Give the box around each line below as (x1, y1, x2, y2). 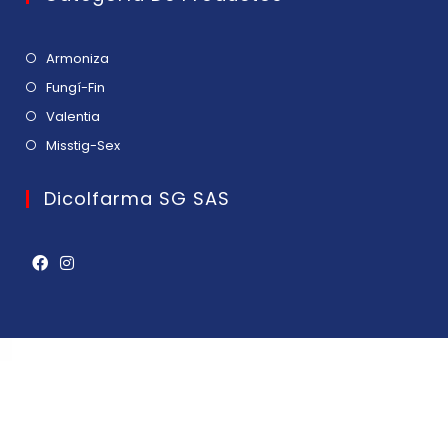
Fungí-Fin (46, 78, 106, 98)
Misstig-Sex (46, 136, 121, 156)
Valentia (46, 107, 101, 127)
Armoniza (46, 49, 110, 69)
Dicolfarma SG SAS (44, 186, 231, 212)
